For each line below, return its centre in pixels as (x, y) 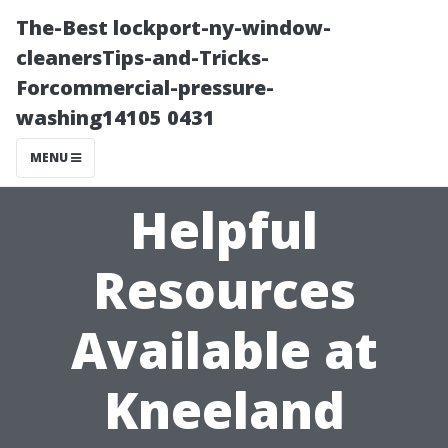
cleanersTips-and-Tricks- (142, 57)
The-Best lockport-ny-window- (173, 27)
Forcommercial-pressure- (145, 87)
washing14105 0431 (115, 117)
